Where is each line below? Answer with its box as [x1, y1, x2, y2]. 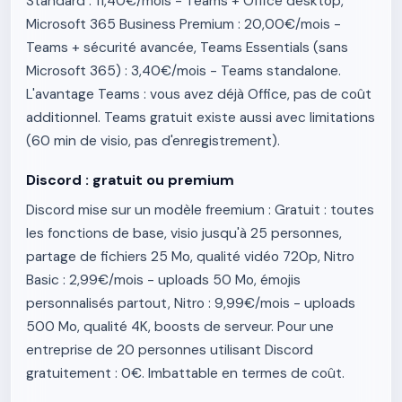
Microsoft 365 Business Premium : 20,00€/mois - [26, 15, 341, 33]
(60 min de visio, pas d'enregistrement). [26, 132, 280, 150]
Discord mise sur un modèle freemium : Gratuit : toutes [26, 201, 374, 219]
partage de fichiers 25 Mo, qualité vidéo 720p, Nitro [26, 248, 354, 266]
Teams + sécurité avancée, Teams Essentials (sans [26, 39, 348, 57]
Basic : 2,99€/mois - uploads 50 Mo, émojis [26, 271, 301, 289]
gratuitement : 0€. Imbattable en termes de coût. [26, 364, 345, 382]
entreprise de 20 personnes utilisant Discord [26, 341, 313, 359]
